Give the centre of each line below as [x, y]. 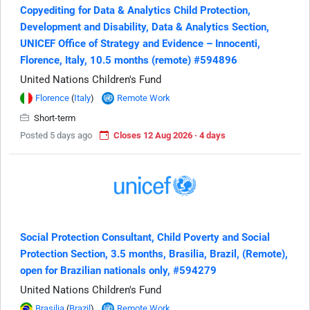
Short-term [54, 118]
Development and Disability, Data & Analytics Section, [145, 27]
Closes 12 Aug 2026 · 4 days [170, 135]
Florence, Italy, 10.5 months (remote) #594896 [129, 60]
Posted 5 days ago [56, 135]
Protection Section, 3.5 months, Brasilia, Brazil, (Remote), [154, 254]
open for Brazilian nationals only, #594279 [118, 271]
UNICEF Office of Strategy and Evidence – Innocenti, [140, 44]
